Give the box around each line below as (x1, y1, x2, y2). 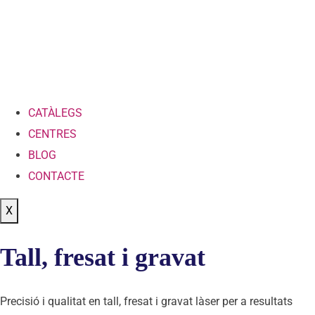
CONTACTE (28, 169, 84, 183)
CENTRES (28, 127, 77, 141)
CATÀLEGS (28, 105, 82, 120)
